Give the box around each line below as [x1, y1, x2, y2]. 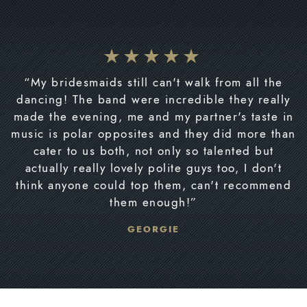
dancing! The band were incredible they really [16, 90, 291, 108]
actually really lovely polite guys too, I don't [25, 159, 282, 176]
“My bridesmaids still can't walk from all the [24, 73, 283, 90]
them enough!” [110, 193, 197, 210]
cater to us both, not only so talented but [33, 142, 274, 159]
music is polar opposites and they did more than [11, 125, 296, 142]
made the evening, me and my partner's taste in [13, 108, 294, 125]
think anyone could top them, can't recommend [16, 176, 291, 193]
